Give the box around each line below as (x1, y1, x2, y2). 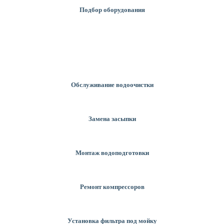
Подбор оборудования (79, 5, 145, 13)
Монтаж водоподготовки (75, 148, 149, 156)
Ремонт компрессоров (79, 182, 144, 190)
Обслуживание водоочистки (70, 80, 153, 88)
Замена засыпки (88, 114, 136, 122)
